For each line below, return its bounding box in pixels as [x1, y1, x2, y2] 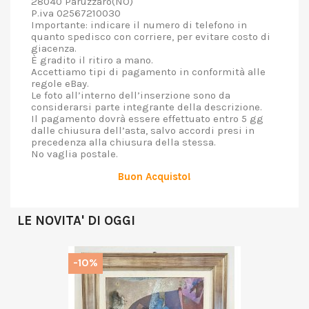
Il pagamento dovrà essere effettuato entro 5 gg [31, 112, 263, 125]
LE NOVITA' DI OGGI [17, 213, 135, 228]
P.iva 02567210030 [31, 7, 121, 19]
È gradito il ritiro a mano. [31, 54, 153, 66]
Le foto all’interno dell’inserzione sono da [31, 89, 230, 101]
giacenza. [31, 42, 77, 54]
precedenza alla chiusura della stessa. [31, 136, 216, 148]
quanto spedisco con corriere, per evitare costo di [31, 30, 270, 43]
